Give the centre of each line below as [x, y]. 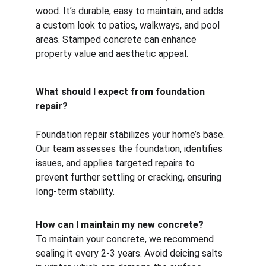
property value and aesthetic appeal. [112, 54]
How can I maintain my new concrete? [120, 225]
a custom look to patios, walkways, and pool [129, 25]
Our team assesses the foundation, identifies [130, 149]
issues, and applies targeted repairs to [116, 163]
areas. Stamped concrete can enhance [117, 39]
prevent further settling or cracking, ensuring [130, 177]
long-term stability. [75, 191]
